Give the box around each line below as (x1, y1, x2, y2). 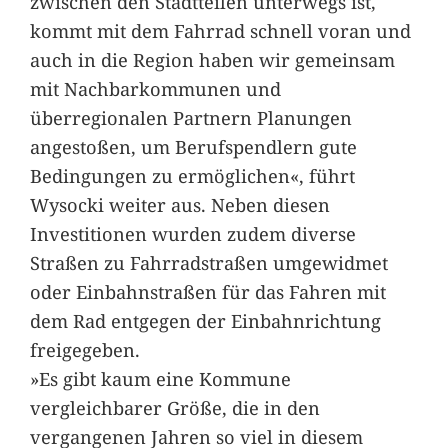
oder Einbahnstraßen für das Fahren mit (29, 278, 386, 304)
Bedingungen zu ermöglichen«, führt (29, 162, 355, 188)
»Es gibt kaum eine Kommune (29, 365, 291, 391)
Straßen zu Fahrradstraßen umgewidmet (29, 249, 388, 275)
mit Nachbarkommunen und (29, 75, 281, 101)
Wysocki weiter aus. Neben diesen (29, 191, 330, 217)
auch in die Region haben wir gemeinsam (29, 46, 395, 72)
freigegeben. (29, 336, 140, 362)
